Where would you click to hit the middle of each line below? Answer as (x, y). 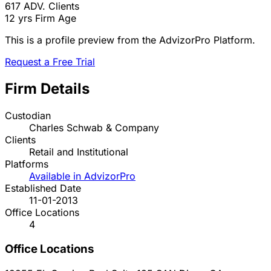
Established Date (43, 188)
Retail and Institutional (79, 152)
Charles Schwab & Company (94, 128)
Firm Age (56, 18)
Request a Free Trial (50, 62)
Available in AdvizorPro (82, 176)
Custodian (28, 116)
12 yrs (18, 18)
